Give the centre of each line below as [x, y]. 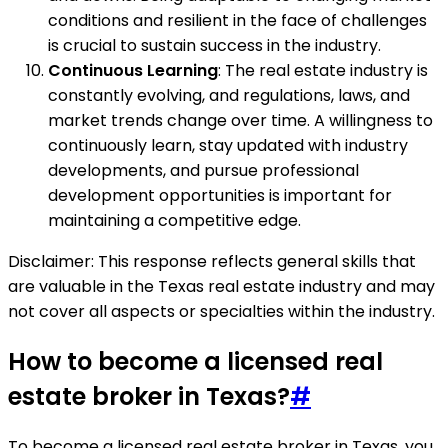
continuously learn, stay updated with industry [228, 145]
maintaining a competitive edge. [174, 220]
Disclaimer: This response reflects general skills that [212, 261]
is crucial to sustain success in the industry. [214, 45]
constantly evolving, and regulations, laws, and [229, 95]
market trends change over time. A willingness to [240, 120]
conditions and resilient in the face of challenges [237, 20]
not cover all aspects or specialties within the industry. [221, 311]
